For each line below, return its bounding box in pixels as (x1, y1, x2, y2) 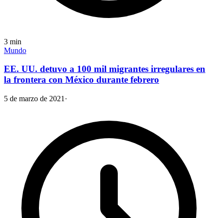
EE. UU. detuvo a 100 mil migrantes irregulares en (4, 64, 205, 74)
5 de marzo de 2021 (4, 94, 65, 103)
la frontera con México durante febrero (4, 74, 159, 85)
